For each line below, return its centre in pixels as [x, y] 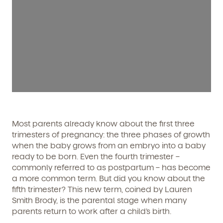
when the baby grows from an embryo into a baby [109, 145]
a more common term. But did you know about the [109, 178]
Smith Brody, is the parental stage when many [99, 200]
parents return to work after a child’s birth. [93, 211]
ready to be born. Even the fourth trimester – [96, 156]
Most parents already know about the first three [103, 123]
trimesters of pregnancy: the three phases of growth [111, 134]
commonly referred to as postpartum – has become [111, 167]
